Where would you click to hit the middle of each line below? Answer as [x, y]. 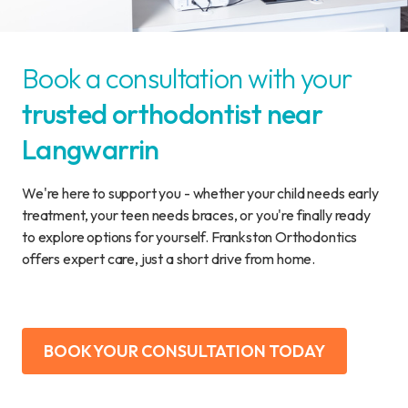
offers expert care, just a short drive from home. [169, 259]
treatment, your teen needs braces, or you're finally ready [196, 215]
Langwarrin [91, 149]
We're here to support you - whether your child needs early [200, 193]
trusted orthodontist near [172, 114]
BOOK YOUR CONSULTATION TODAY [184, 351]
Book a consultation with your [187, 78]
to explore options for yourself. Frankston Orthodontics [190, 237]
